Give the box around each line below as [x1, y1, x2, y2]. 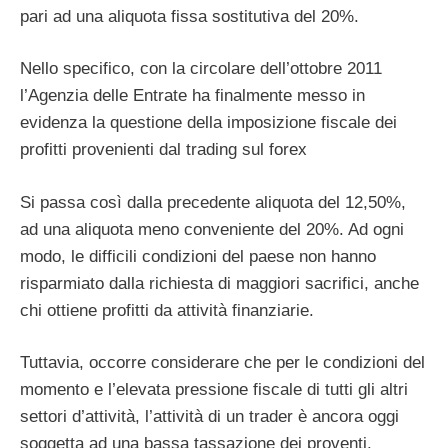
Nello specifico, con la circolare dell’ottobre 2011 [20, 59, 382, 79]
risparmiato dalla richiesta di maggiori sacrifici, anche [20, 273, 419, 293]
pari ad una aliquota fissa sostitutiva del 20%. [20, 6, 359, 26]
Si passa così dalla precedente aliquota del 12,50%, [20, 192, 406, 212]
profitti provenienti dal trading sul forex [20, 140, 307, 160]
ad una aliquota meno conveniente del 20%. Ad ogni [20, 219, 404, 239]
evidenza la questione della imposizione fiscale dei [20, 113, 397, 133]
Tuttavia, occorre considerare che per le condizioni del [20, 353, 425, 373]
